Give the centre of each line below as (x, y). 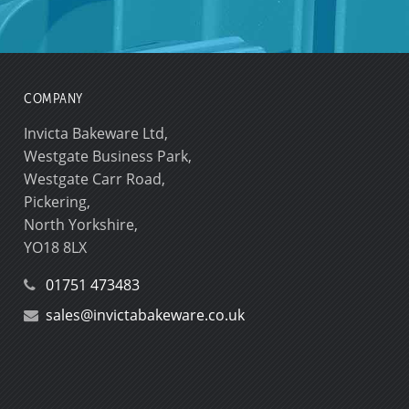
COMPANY (53, 98)
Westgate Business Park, (108, 156)
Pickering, (57, 201)
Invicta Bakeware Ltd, (96, 133)
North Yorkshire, (81, 224)
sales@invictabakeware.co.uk (145, 315)
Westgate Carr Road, (94, 178)
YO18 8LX (55, 247)
